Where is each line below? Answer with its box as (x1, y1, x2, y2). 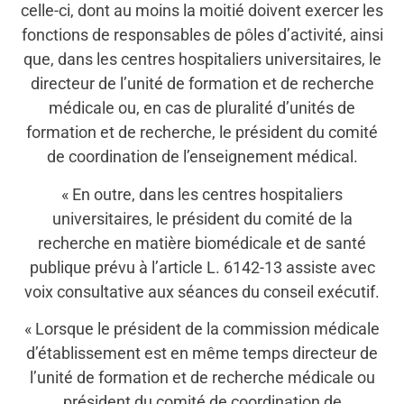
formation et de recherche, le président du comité (26, 123, 378, 142)
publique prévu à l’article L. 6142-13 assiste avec (29, 257, 375, 277)
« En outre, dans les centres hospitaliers (61, 184, 343, 204)
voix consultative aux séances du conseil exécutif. (24, 281, 380, 301)
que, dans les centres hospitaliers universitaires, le (23, 50, 381, 69)
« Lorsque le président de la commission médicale (24, 319, 380, 339)
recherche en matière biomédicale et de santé (38, 233, 366, 252)
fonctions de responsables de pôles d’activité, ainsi (21, 25, 383, 45)
